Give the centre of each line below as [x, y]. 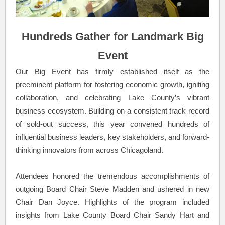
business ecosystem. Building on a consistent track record [113, 111]
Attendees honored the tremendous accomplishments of [113, 176]
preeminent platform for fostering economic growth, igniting [113, 85]
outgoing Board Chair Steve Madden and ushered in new [113, 189]
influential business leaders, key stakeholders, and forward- [113, 137]
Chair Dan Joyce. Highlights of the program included [113, 202]
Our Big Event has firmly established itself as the [113, 72]
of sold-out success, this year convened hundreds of [113, 124]
